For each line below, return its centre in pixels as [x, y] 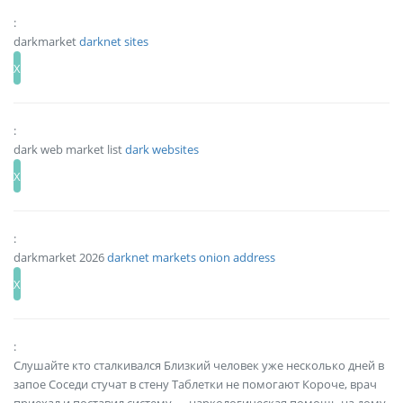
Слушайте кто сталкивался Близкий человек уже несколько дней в [199, 365]
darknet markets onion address [191, 257]
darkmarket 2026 [60, 257]
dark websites [162, 149]
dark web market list [69, 149]
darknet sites [114, 41]
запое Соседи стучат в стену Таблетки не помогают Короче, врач [195, 384]
